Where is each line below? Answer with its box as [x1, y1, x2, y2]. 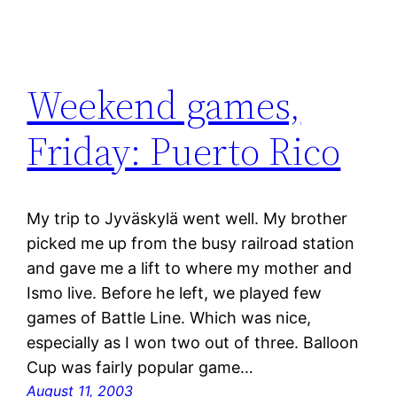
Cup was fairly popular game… [27, 358, 254, 378]
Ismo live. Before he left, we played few [27, 284, 323, 303]
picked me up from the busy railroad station [27, 234, 355, 253]
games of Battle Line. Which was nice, [27, 308, 312, 328]
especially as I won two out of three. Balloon [27, 333, 360, 353]
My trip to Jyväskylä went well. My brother [27, 209, 348, 229]
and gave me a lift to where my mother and [27, 259, 353, 278]
